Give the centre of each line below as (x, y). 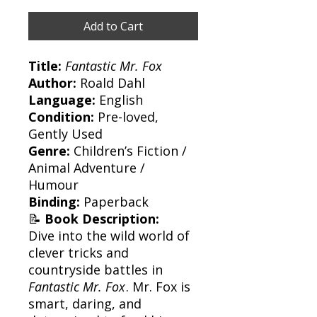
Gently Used (65, 133)
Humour (53, 184)
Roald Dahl (111, 82)
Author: (52, 82)
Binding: (54, 201)
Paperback (114, 201)
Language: (62, 99)
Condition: (61, 116)
